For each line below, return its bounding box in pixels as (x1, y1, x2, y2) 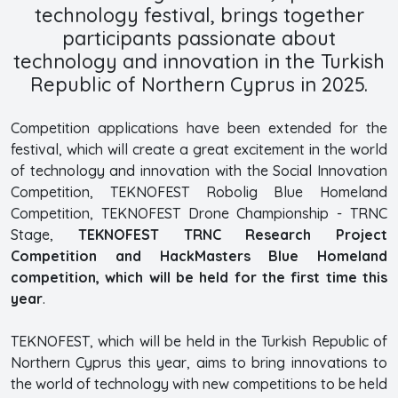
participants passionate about (62, 25, 336, 50)
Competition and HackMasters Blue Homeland (11, 246, 387, 265)
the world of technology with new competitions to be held (11, 374, 387, 393)
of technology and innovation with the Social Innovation (11, 161, 387, 179)
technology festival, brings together (34, 2, 364, 27)
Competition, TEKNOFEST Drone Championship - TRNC (11, 203, 387, 222)
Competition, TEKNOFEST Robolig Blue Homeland (11, 182, 387, 201)
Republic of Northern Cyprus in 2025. (30, 71, 368, 96)
